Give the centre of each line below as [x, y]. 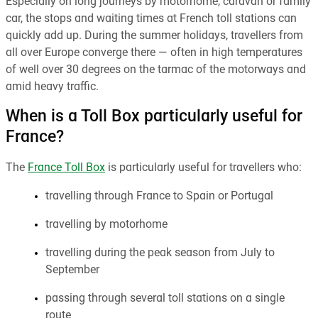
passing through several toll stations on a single [165, 298]
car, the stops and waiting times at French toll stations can [151, 19]
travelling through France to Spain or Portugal [159, 196]
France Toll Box [66, 168]
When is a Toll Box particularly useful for [154, 117]
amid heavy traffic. [52, 87]
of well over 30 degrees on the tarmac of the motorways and [156, 70]
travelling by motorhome [106, 225]
